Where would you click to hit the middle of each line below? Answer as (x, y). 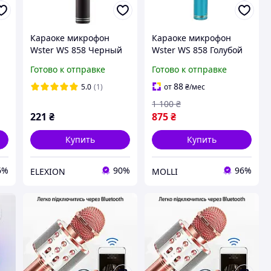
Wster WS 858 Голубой (197, 50)
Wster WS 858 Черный (76, 50)
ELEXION (47, 171)
